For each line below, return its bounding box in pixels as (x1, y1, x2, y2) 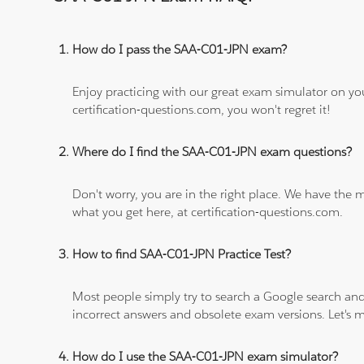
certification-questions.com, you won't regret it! (72, 102, 331, 118)
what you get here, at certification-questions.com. (72, 204, 344, 220)
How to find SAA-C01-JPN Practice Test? (72, 246, 292, 262)
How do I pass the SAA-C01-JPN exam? (72, 41, 288, 58)
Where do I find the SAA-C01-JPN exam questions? (72, 144, 353, 160)
